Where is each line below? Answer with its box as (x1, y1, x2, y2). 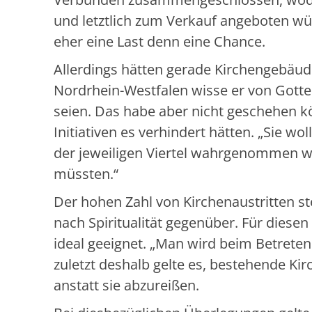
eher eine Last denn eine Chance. (54, 32, 265, 52)
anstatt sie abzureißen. (54, 276, 199, 295)
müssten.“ (54, 164, 118, 184)
